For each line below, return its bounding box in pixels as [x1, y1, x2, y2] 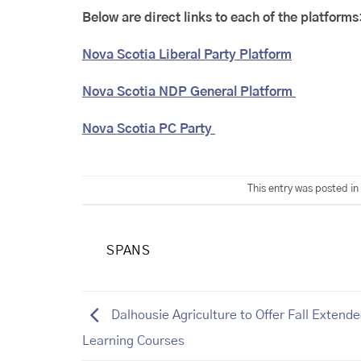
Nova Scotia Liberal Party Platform [82, 48, 292, 62]
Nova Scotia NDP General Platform [82, 85, 293, 98]
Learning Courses [82, 334, 185, 347]
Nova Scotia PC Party [82, 122, 212, 135]
